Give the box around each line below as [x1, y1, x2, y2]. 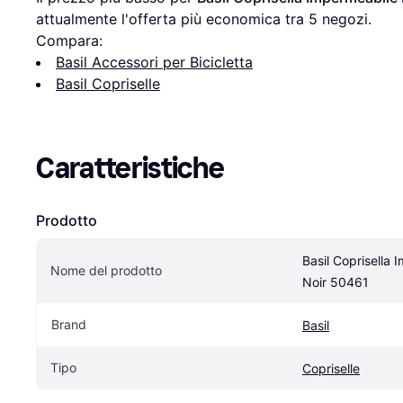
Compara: [36, 31, 103, 49]
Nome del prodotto [50, 262, 162, 278]
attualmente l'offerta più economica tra [36, 9, 309, 28]
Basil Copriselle [56, 74, 160, 93]
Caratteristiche [36, 150, 225, 185]
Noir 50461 [302, 273, 369, 290]
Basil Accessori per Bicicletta [56, 52, 253, 71]
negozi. [318, 9, 372, 28]
